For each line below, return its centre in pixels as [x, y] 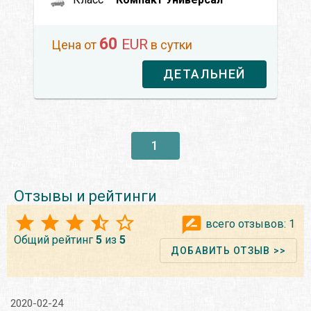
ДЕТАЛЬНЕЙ [204, 74]
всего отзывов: [246, 224]
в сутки [170, 44]
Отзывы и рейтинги [85, 196]
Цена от [75, 44]
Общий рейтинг [55, 239]
